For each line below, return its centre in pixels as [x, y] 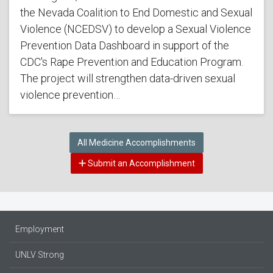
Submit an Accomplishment [140, 163]
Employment [40, 229]
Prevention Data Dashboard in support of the [124, 46]
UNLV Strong [40, 254]
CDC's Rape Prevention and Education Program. [131, 62]
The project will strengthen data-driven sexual [127, 79]
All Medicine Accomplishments [136, 142]
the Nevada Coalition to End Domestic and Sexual [136, 13]
